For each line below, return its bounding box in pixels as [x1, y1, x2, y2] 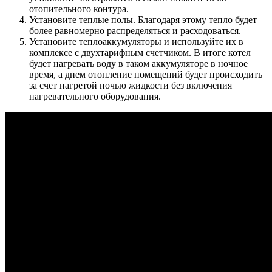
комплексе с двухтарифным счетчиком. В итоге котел [29, 47, 251, 58]
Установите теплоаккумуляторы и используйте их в [29, 36, 243, 47]
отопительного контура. [29, 3, 129, 14]
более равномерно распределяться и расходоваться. [29, 25, 241, 36]
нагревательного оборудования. [29, 90, 161, 101]
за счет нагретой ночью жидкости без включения [29, 80, 232, 90]
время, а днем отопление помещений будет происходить [29, 69, 262, 80]
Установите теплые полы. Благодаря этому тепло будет [29, 14, 257, 25]
